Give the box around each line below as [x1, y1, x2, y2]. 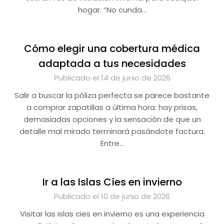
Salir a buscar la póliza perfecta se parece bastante [14, 90, 209, 100]
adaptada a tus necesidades [38, 56, 186, 70]
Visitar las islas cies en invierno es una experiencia [19, 208, 204, 219]
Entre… [100, 138, 124, 148]
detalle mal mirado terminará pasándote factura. [19, 126, 205, 136]
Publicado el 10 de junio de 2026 [54, 191, 170, 201]
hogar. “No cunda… [77, 4, 146, 15]
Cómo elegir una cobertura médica [24, 41, 200, 55]
